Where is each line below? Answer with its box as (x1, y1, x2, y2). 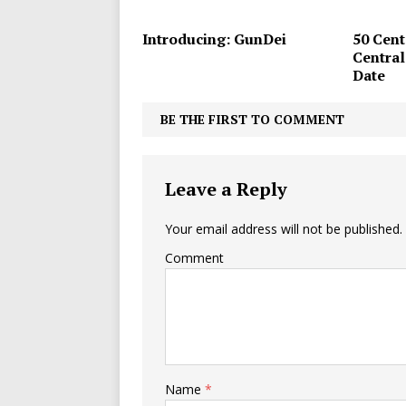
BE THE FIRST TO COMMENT (160, 111, 344, 129)
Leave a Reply (165, 177, 287, 202)
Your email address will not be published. (165, 220, 402, 238)
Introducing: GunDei (142, 29, 286, 50)
